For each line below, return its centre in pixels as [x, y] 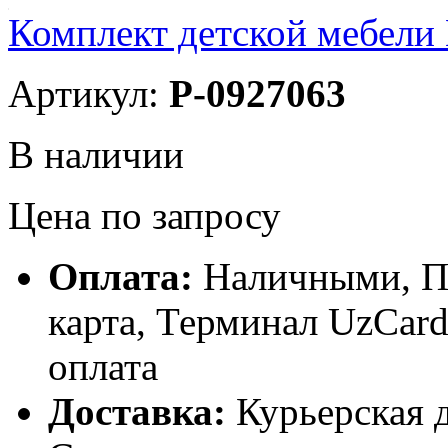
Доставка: [142, 411]
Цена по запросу [144, 215]
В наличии [96, 154]
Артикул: [88, 93]
